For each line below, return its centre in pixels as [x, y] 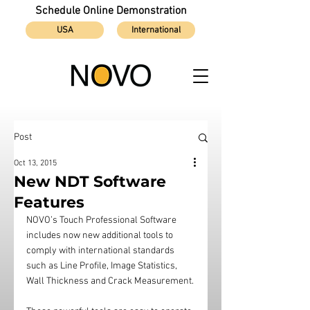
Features [49, 202]
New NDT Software [90, 182]
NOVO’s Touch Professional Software [102, 220]
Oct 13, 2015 [35, 163]
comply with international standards [101, 251]
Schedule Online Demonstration [111, 11]
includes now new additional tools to [101, 236]
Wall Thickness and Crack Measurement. [110, 281]
